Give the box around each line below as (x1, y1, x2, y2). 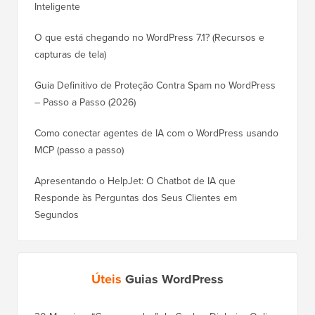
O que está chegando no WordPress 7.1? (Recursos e (34, 30, 264, 46)
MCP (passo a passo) (34, 143, 124, 158)
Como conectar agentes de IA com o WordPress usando (34, 126, 278, 141)
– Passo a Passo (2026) (34, 95, 136, 110)
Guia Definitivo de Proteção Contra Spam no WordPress (34, 78, 276, 94)
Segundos (34, 207, 79, 223)
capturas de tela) (34, 47, 106, 63)
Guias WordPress (125, 270, 224, 289)
